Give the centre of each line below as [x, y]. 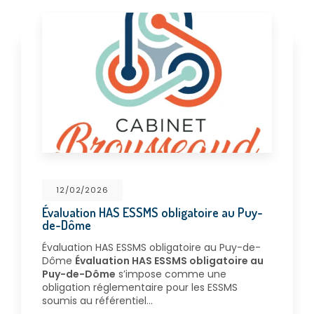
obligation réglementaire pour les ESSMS [140, 287]
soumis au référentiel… [97, 300]
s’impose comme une [171, 274]
